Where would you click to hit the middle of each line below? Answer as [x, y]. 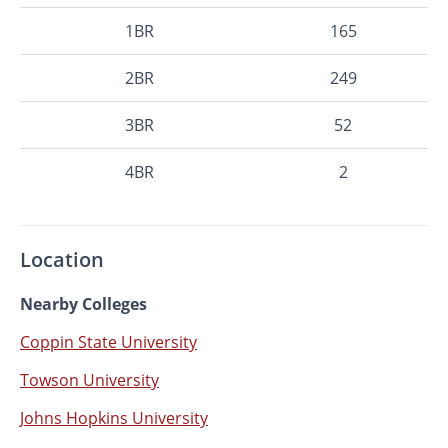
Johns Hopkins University [114, 417]
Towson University [89, 379]
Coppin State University [108, 341]
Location [62, 259]
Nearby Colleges [83, 303]
